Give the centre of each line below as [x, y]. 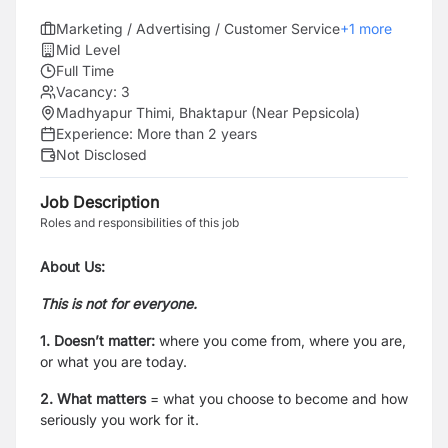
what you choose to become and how [283, 398]
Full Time [85, 70]
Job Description [99, 202]
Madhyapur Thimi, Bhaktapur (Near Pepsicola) [208, 112]
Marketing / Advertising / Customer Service [198, 28]
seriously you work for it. [119, 419]
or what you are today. [113, 361]
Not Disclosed [101, 154]
